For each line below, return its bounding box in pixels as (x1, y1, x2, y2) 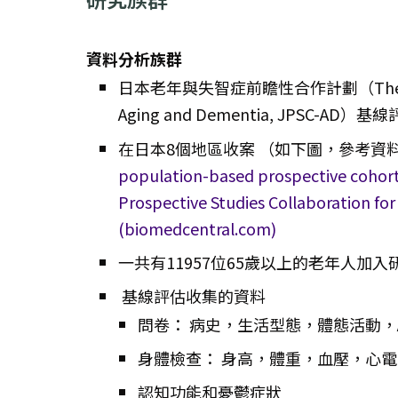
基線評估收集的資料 (118, 283, 266, 307)
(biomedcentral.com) (118, 216, 276, 240)
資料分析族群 (86, 47, 182, 71)
